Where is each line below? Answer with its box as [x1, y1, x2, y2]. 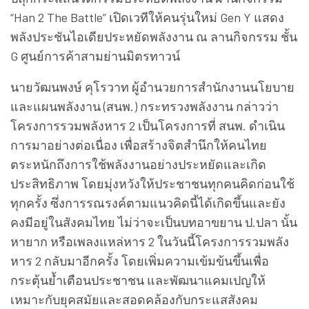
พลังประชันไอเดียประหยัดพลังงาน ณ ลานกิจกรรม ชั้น [10, 29, 297, 45]
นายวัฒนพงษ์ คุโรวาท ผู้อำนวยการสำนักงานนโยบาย [10, 79, 295, 95]
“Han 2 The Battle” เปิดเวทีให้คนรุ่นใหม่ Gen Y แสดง [10, 10, 284, 26]
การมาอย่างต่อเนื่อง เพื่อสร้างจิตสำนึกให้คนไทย [10, 137, 267, 153]
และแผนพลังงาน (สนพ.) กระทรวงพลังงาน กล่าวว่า [10, 99, 279, 114]
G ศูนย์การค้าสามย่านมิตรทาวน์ [10, 48, 180, 64]
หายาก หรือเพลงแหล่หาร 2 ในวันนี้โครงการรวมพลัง [10, 234, 289, 250]
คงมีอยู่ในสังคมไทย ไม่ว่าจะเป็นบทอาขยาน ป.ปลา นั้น [10, 215, 297, 230]
